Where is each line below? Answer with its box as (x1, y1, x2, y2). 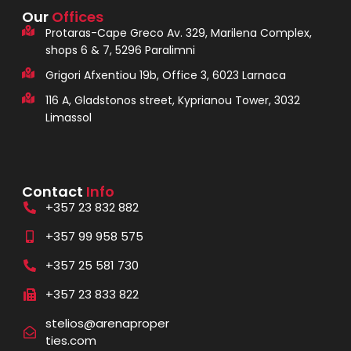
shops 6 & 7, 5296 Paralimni (45, 42, 195, 59)
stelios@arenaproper (45, 314, 169, 331)
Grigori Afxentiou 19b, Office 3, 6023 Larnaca (45, 67, 286, 84)
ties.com (45, 331, 96, 349)
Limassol (45, 110, 92, 126)
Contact (21, 181, 86, 201)
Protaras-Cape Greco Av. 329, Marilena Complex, (45, 25, 312, 42)
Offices (51, 7, 103, 27)
